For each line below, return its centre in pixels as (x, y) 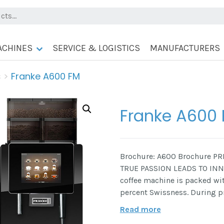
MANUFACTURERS (185, 48)
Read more (140, 209)
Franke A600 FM (45, 76)
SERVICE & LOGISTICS (96, 48)
